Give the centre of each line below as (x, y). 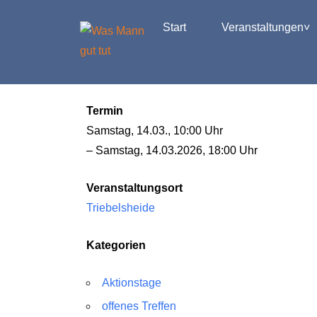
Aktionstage (132, 283)
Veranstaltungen (262, 27)
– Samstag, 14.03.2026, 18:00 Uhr (172, 150)
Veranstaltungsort (134, 188)
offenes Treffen (139, 306)
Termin (105, 111)
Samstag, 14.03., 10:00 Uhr (155, 131)
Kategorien (116, 245)
